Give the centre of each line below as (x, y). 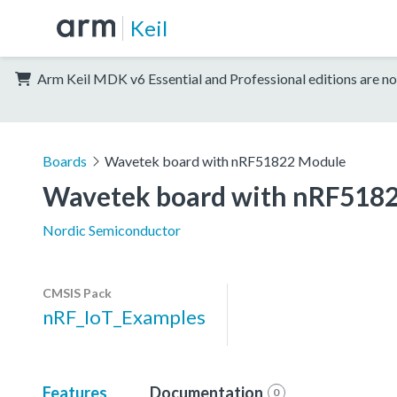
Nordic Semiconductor (112, 230)
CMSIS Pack (77, 292)
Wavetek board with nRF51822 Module (225, 160)
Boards (65, 160)
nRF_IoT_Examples (124, 316)
